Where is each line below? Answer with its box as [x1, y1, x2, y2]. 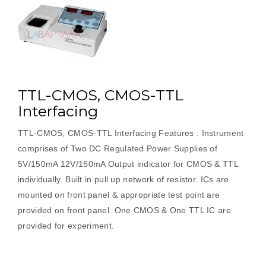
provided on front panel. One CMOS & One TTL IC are [18, 205, 231, 215]
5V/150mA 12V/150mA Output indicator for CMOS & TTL [18, 159, 238, 169]
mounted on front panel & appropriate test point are [18, 190, 220, 199]
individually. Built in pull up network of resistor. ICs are [18, 175, 229, 184]
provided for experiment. [18, 221, 115, 230]
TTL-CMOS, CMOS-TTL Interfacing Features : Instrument [18, 128, 244, 138]
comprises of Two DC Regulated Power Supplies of [18, 144, 218, 153]
